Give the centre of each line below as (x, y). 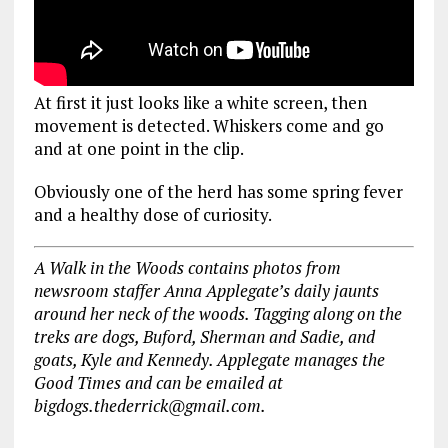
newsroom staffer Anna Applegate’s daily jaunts (206, 291)
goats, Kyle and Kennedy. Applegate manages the (209, 360)
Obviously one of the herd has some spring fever (218, 191)
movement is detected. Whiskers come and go (208, 125)
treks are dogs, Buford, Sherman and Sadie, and (204, 337)
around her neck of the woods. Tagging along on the (217, 314)
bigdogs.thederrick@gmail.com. (149, 406)
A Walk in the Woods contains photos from (187, 268)
